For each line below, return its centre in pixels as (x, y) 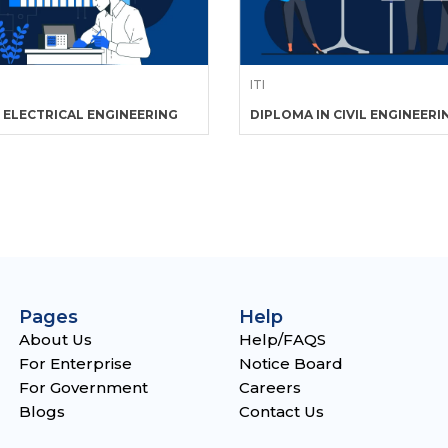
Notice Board (291, 363)
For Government (83, 387)
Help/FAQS (282, 339)
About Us (55, 339)
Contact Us (281, 411)
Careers (270, 387)
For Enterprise (75, 363)
